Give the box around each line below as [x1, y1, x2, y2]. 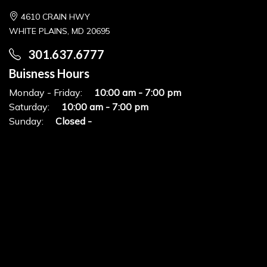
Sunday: [9, 114, 44, 127]
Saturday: [9, 100, 49, 113]
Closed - [55, 114, 92, 127]
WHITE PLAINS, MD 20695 [9, 25, 110, 36]
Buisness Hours [9, 66, 89, 80]
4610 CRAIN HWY [21, 11, 90, 22]
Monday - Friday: [9, 86, 82, 98]
